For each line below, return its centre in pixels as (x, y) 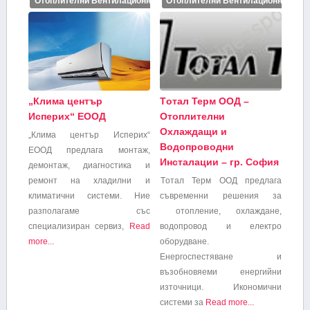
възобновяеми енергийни (221, 272)
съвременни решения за (221, 196)
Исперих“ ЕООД (67, 117)
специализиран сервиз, (79, 227)
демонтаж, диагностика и (89, 166)
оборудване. (185, 242)
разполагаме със (89, 211)
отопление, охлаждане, (221, 211)
